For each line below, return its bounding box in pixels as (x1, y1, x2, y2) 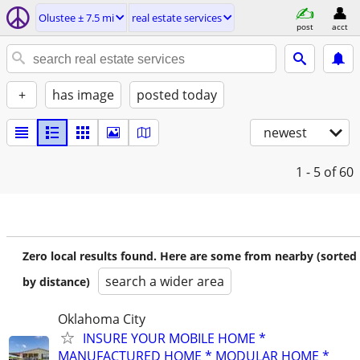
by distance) (22, 274, 90, 289)
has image (52, 86, 114, 104)
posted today (137, 86, 217, 104)
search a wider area (105, 272, 224, 290)
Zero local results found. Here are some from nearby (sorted (22, 248, 357, 264)
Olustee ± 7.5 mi (39, 10, 114, 25)
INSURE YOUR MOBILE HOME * (83, 329, 266, 347)
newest (264, 124, 307, 141)
